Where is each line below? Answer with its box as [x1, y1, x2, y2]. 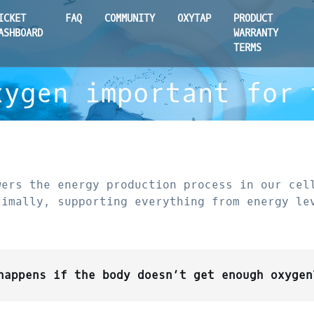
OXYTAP [177, 12, 212, 25]
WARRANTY [233, 27, 279, 40]
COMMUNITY [104, 12, 156, 25]
